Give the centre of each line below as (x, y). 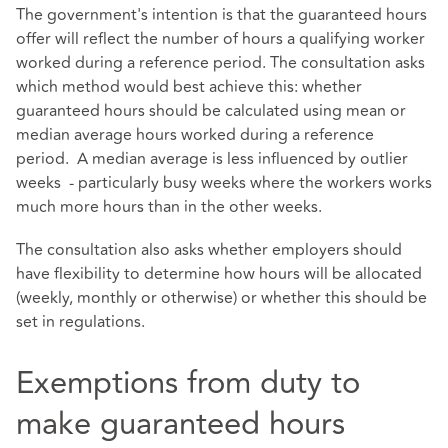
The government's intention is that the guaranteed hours (221, 15)
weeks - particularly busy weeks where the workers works (224, 183)
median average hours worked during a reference (195, 135)
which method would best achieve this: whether (189, 87)
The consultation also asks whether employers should (209, 250)
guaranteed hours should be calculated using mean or (211, 111)
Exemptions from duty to (188, 383)
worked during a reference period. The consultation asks (220, 63)
